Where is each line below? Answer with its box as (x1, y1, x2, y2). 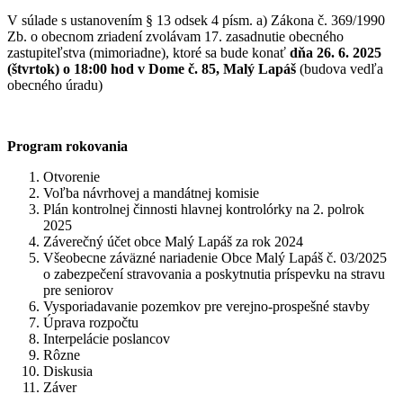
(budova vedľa (300, 60, 383, 76)
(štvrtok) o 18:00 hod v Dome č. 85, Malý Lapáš (7, 60, 300, 76)
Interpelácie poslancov (43, 330, 170, 346)
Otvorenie (43, 168, 100, 184)
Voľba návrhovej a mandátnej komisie (43, 184, 259, 201)
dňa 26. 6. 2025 (290, 44, 381, 60)
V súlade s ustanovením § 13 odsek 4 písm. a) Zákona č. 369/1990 (7, 12, 385, 28)
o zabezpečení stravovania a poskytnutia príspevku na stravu (43, 265, 385, 282)
